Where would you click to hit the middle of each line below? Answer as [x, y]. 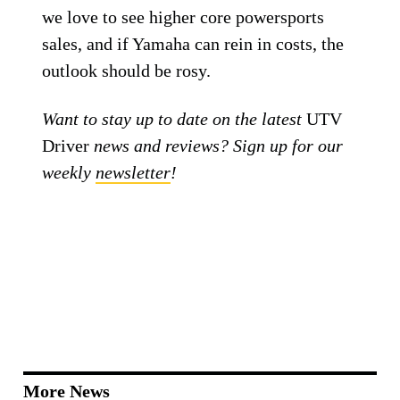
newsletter [133, 172]
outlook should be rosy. [127, 71]
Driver [66, 146]
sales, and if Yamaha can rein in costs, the [193, 44]
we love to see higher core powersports [183, 17]
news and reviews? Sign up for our [217, 146]
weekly [69, 172]
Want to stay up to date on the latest [175, 119]
